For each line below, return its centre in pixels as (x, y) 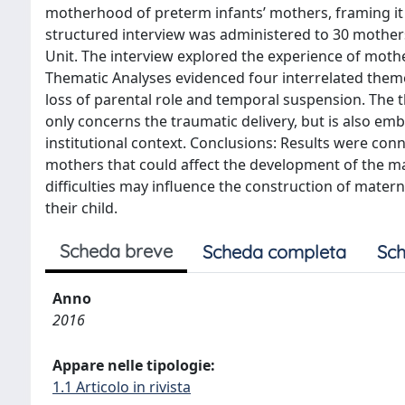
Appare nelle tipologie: (134, 365)
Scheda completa (274, 252)
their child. (81, 208)
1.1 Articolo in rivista (122, 387)
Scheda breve (116, 251)
